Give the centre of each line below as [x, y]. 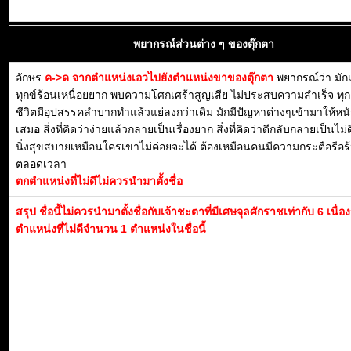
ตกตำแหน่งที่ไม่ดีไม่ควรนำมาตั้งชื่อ [99, 181]
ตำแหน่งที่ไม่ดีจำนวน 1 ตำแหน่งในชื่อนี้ [111, 229]
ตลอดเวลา [41, 164]
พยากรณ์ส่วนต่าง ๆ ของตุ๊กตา [204, 44]
